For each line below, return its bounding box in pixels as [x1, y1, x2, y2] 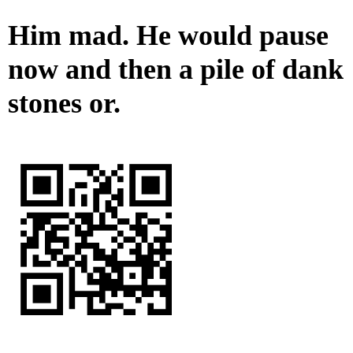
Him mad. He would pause [8, 20, 329, 52]
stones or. [8, 87, 121, 120]
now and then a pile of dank [8, 54, 344, 86]
